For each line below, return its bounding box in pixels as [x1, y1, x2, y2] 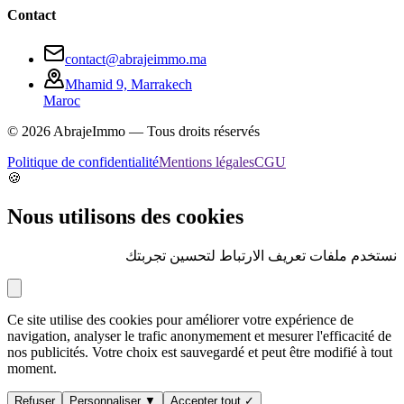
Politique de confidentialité [7, 154, 159, 170]
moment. [7, 361, 57, 377]
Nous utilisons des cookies [7, 205, 243, 229]
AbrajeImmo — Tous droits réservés [50, 124, 260, 140]
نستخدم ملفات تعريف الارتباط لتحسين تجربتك [125, 248, 397, 264]
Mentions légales [159, 154, 254, 170]
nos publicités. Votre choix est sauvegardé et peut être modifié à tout [7, 344, 392, 361]
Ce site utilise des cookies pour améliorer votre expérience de [7, 312, 353, 328]
